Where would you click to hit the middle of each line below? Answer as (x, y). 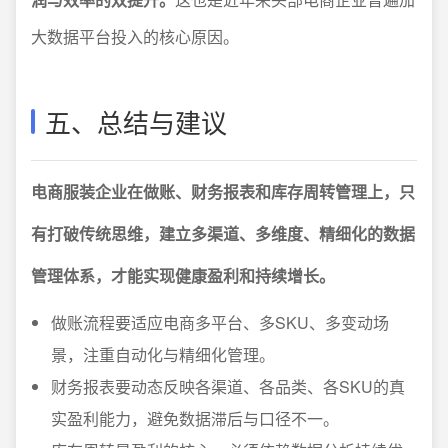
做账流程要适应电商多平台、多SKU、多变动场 (220, 323)
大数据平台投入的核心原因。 (135, 37)
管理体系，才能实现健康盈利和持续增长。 (183, 276)
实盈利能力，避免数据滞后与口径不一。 (195, 419)
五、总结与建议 (136, 122)
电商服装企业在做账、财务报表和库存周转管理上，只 (223, 192)
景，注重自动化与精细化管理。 (163, 355)
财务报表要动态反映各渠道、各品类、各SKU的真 (228, 387)
